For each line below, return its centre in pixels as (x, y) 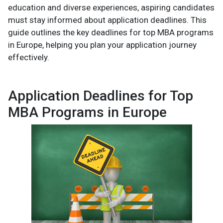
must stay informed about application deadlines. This (107, 20)
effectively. (29, 57)
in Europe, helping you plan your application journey (102, 45)
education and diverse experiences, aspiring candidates (111, 8)
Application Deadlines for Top (101, 96)
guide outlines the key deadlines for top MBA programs (111, 33)
